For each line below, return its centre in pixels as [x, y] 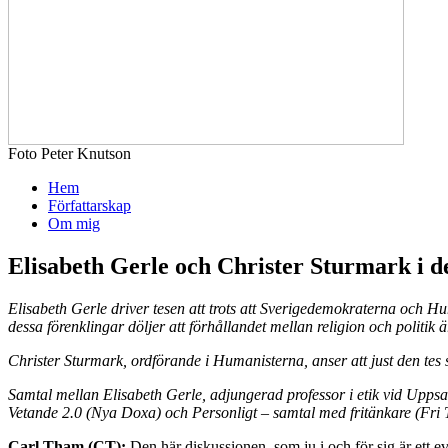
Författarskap [89, 205]
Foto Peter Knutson [69, 153]
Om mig [74, 223]
